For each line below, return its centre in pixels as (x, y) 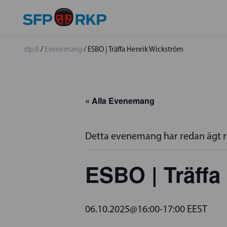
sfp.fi (31, 49)
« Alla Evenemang (120, 101)
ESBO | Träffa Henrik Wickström (136, 49)
